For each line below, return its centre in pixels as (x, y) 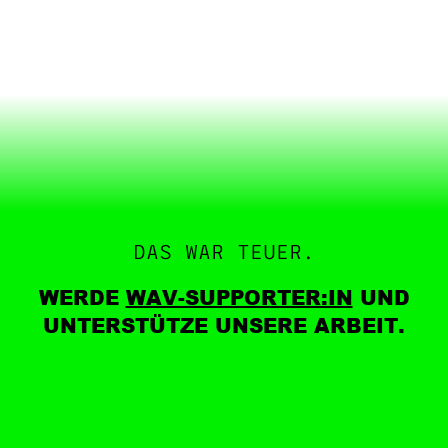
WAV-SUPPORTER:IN (239, 297)
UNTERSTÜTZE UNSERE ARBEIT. (224, 325)
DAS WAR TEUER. (224, 253)
